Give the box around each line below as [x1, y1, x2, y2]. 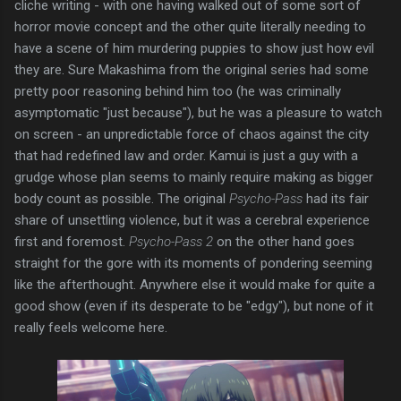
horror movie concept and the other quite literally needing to [14, 18, 366, 35]
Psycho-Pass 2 [129, 233, 217, 250]
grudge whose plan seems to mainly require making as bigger [14, 168, 373, 185]
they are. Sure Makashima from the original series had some [14, 61, 369, 78]
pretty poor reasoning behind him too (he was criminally [14, 82, 341, 99]
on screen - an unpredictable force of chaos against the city [14, 125, 369, 142]
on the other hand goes [217, 233, 354, 250]
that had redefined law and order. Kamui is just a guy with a [14, 147, 358, 164]
